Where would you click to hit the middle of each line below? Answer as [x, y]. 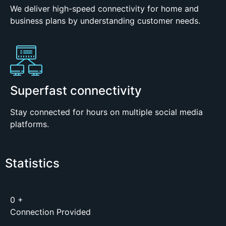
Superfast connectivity [76, 90]
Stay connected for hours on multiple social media [106, 112]
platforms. [30, 124]
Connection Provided [50, 212]
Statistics [32, 163]
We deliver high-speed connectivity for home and [104, 9]
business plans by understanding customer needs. [105, 21]
